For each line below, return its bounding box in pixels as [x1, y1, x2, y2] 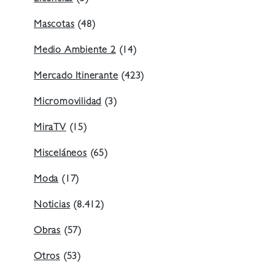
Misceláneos [34, 149, 87, 159]
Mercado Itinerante [34, 71, 118, 82]
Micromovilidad [34, 97, 102, 107]
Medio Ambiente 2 [34, 45, 116, 56]
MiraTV [34, 123, 66, 133]
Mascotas [34, 20, 75, 30]
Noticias [34, 200, 71, 211]
